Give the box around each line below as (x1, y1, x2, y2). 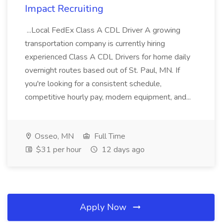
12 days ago (100, 144, 145, 155)
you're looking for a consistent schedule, (25, 78, 162, 89)
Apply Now (80, 201, 129, 213)
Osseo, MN (33, 131, 74, 142)
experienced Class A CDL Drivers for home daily (25, 52, 190, 62)
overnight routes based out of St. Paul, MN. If (25, 65, 180, 76)
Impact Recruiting (25, 2, 104, 15)
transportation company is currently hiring (25, 38, 165, 49)
